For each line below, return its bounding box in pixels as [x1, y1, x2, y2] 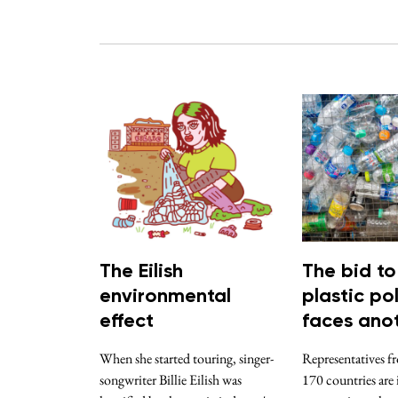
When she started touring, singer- [99, 349, 274, 369]
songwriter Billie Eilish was [99, 370, 242, 390]
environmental [99, 287, 231, 307]
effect [99, 312, 154, 332]
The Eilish [99, 262, 183, 283]
